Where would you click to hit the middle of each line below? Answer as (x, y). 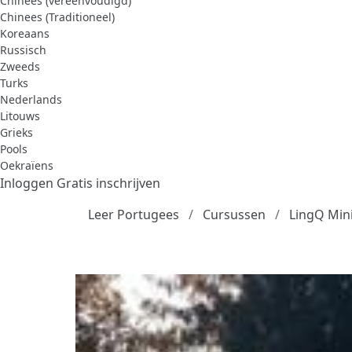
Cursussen (234, 214)
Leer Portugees (134, 214)
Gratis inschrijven (108, 183)
